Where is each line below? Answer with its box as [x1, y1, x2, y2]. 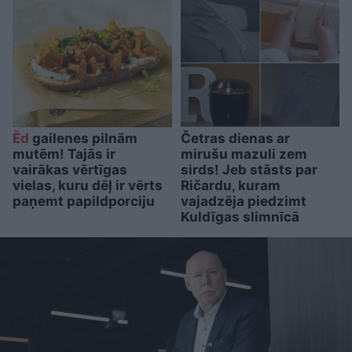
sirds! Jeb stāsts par [180, 162, 317, 178]
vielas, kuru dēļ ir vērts [13, 178, 163, 194]
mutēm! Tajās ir [13, 146, 115, 163]
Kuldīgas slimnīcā [180, 209, 299, 225]
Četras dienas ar [180, 130, 290, 147]
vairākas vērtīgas [13, 162, 127, 178]
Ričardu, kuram [180, 178, 280, 194]
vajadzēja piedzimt [180, 193, 306, 210]
